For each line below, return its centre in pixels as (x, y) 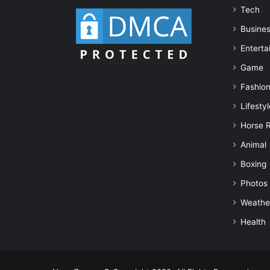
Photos (254, 184)
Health (253, 222)
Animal (253, 145)
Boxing (253, 164)
